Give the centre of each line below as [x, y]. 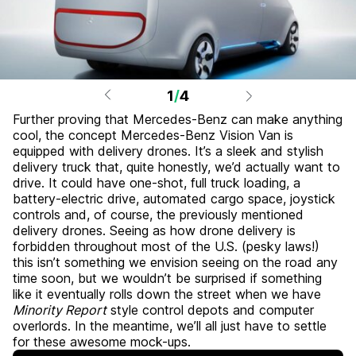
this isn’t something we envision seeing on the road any [175, 262]
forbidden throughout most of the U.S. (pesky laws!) [166, 246]
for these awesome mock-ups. [102, 342]
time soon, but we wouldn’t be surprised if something [167, 278]
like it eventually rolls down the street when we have [167, 294]
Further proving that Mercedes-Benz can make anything [178, 119]
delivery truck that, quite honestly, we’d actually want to [176, 167]
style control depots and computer [210, 310]
